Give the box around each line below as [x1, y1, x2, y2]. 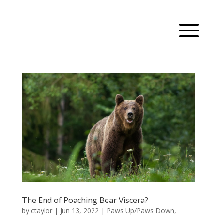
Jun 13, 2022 [60, 205, 99, 215]
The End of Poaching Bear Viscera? [21, 194, 148, 205]
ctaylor [31, 205, 52, 215]
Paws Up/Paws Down [106, 205, 174, 215]
